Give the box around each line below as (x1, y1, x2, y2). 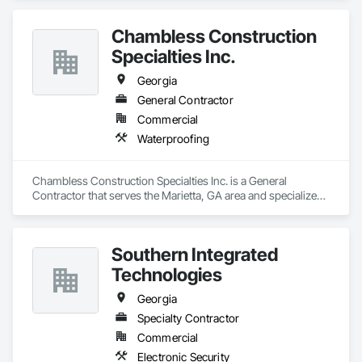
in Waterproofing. (32, 203, 116, 217)
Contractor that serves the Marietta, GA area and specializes (32, 188, 322, 202)
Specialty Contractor (137, 311, 239, 325)
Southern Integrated (112, 243, 278, 265)
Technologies (112, 263, 222, 285)
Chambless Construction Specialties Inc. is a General (32, 174, 287, 187)
